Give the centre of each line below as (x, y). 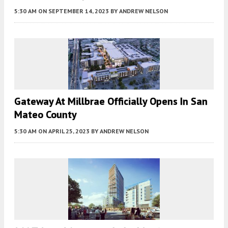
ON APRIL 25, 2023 (64, 131)
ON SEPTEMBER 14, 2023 (74, 11)
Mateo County (46, 115)
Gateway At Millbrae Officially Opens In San (111, 102)
